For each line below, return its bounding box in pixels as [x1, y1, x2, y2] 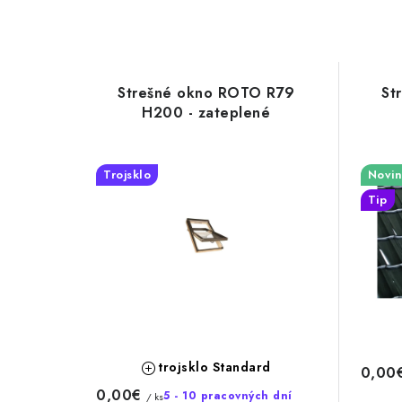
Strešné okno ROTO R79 [118, 82, 295, 103]
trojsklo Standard [158, 357, 271, 376]
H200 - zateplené [142, 101, 271, 123]
